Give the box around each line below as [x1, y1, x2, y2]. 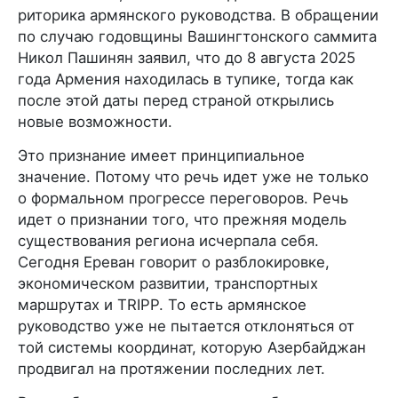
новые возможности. [18, 113, 172, 131]
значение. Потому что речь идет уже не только [18, 168, 369, 186]
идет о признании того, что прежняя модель [18, 211, 346, 228]
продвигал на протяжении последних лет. [18, 360, 325, 378]
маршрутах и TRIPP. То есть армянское [18, 296, 306, 314]
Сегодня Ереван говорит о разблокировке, [18, 253, 330, 271]
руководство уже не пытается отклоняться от [18, 317, 354, 335]
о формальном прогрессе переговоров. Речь [18, 189, 348, 207]
